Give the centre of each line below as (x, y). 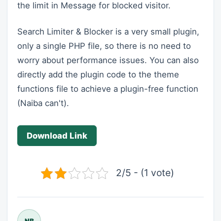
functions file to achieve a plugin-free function (108, 89)
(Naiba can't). (43, 103)
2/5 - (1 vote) (145, 173)
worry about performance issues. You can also (108, 60)
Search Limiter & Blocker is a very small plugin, (108, 32)
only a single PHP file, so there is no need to (104, 46)
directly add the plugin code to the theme (98, 75)
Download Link (57, 136)
